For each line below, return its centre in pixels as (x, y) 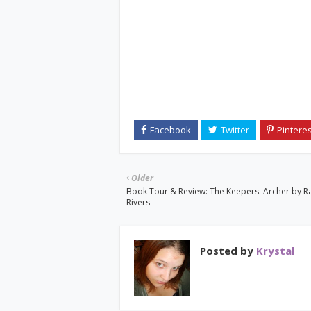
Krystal (274, 251)
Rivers (138, 202)
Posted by (227, 251)
